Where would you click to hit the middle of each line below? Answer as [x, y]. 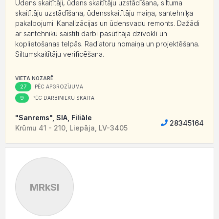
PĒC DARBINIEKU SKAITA [63, 98]
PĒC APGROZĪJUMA [58, 87]
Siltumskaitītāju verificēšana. [60, 54]
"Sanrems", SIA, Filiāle [54, 118]
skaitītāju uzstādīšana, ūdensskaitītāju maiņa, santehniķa [104, 13]
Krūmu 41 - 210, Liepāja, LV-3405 [71, 128]
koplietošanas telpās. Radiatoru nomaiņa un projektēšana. [107, 44]
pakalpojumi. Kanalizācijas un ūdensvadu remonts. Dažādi [107, 23]
